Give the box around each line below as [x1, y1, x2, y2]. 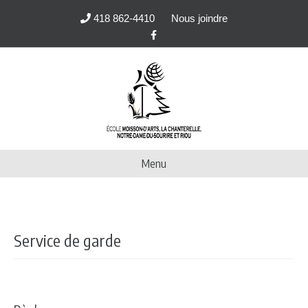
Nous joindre [171, 12, 228, 24]
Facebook [144, 25, 189, 36]
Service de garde [14, 230, 121, 250]
